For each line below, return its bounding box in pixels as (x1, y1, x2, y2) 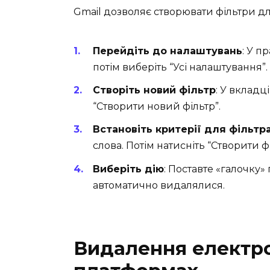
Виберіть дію (93, 163, 164, 175)
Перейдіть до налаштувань (93, 45, 242, 57)
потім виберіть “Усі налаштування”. (93, 61, 268, 74)
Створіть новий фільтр (93, 84, 216, 96)
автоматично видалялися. (93, 179, 225, 191)
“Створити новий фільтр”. (93, 101, 221, 113)
